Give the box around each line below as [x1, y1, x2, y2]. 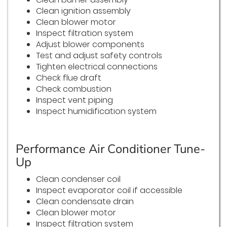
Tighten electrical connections [36, 61, 158, 73]
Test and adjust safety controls [36, 50, 162, 62]
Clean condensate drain [36, 196, 134, 208]
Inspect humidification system [36, 105, 157, 118]
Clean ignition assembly [36, 5, 131, 17]
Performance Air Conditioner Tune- [16, 141, 205, 158]
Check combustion [36, 83, 111, 95]
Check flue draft [36, 72, 101, 84]
